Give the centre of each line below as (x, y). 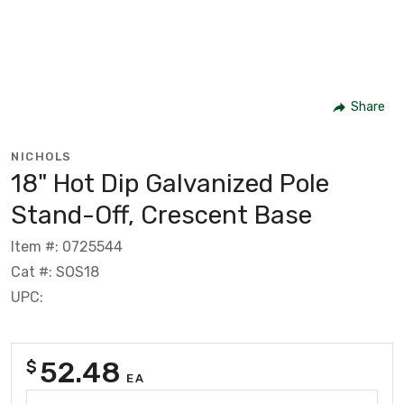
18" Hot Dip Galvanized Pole (170, 183)
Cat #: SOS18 (55, 271)
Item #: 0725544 (67, 246)
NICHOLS (41, 156)
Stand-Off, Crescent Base (161, 215)
